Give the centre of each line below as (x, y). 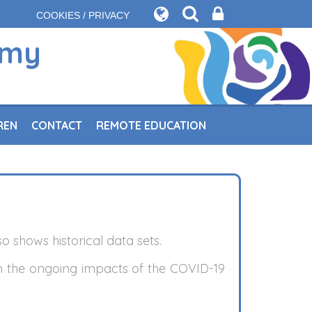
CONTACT (56, 125)
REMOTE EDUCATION (151, 125)
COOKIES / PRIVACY (83, 15)
